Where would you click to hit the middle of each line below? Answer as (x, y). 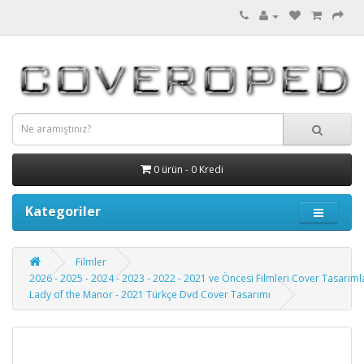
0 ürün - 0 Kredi (188, 169)
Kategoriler (63, 211)
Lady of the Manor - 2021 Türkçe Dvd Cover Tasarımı (150, 294)
